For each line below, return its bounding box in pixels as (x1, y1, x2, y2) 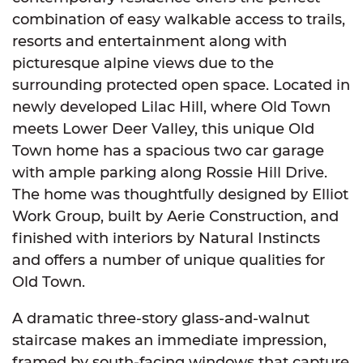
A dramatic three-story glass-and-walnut (12, 309, 310, 327)
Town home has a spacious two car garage (12, 141, 324, 160)
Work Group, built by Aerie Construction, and (12, 207, 339, 225)
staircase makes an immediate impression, (12, 331, 327, 349)
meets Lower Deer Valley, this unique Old (12, 119, 314, 138)
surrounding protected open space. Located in (12, 75, 350, 94)
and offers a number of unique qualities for (12, 250, 325, 269)
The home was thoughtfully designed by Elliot (12, 185, 348, 203)
